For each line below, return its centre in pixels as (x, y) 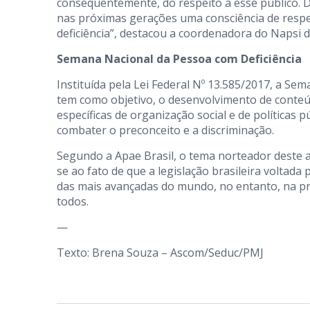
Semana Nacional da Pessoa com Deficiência (181, 59)
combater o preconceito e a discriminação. (165, 130)
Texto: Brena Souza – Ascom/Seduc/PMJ (160, 253)
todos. (73, 201)
